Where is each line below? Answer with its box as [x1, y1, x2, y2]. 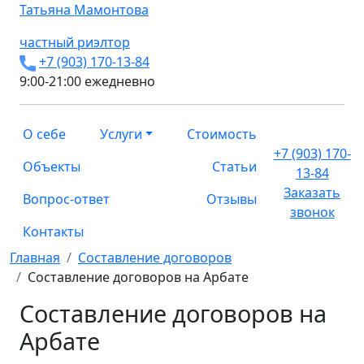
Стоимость [187, 125, 258, 143]
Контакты [23, 223, 84, 240]
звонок [289, 203, 335, 221]
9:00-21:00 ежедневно [19, 72, 155, 90]
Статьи [212, 158, 258, 175]
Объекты [23, 158, 80, 175]
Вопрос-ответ [23, 190, 110, 208]
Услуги [99, 125, 142, 143]
